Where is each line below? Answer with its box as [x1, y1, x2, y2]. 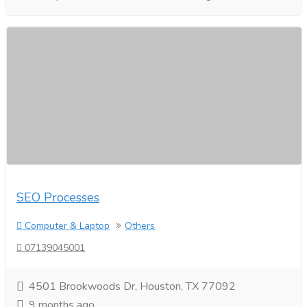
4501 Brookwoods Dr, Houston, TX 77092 [26, 279, 238, 294]
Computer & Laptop [22, 219, 110, 232]
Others [125, 219, 155, 232]
